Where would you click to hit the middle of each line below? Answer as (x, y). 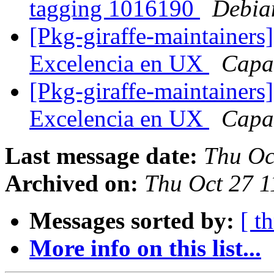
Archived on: (72, 183)
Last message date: (101, 156)
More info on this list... (145, 248)
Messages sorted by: (132, 221)
